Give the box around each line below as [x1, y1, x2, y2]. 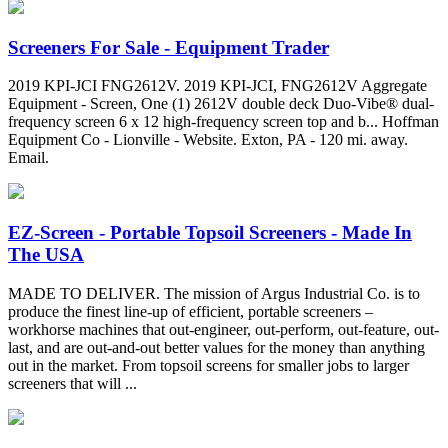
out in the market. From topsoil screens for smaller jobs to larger [8, 356, 409, 374]
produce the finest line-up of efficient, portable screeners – [8, 302, 373, 320]
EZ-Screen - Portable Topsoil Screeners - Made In [8, 221, 412, 243]
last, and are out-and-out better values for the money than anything [8, 338, 425, 356]
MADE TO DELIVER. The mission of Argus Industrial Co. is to [8, 284, 420, 302]
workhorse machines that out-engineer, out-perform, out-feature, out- [8, 320, 439, 338]
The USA [8, 243, 84, 265]
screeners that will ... [8, 374, 137, 392]
